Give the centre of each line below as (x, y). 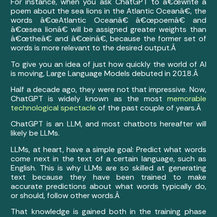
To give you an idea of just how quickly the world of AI (108, 64)
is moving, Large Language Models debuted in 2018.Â (106, 73)
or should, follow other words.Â (66, 195)
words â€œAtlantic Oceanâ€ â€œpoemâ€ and (108, 20)
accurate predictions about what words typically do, (108, 186)
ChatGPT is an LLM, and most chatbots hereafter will (108, 124)
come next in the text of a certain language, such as (108, 158)
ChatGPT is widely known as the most (89, 99)
